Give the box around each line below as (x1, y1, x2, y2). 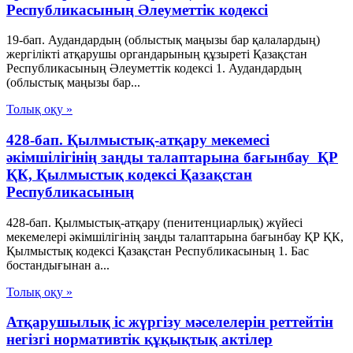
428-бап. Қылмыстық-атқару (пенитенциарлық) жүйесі (6, 215, 303, 229)
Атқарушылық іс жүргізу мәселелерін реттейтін (6, 314, 333, 331)
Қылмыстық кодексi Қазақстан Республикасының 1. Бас (6, 243, 309, 258)
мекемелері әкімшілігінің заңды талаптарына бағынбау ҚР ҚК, (6, 229, 344, 243)
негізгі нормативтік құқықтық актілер (6, 331, 273, 348)
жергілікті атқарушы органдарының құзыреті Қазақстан (6, 47, 307, 61)
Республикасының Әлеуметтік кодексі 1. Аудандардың (6, 61, 302, 76)
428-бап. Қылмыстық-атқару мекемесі (6, 132, 269, 149)
